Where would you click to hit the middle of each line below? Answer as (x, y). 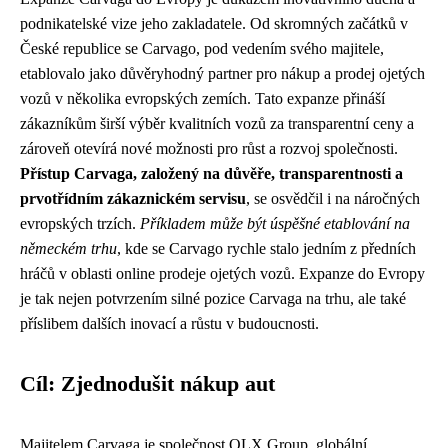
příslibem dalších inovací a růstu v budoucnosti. (169, 323)
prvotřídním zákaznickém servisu (133, 198)
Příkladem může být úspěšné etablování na (275, 223)
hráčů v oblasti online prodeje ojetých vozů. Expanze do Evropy (222, 273)
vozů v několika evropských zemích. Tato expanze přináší (202, 98)
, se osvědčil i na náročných (333, 198)
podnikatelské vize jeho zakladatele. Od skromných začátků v (214, 23)
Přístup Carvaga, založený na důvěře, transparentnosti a (211, 173)
